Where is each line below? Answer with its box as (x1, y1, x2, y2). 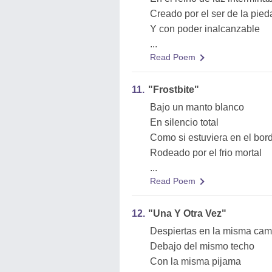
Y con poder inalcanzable (150, 24, 260, 34)
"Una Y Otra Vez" (148, 208, 226, 219)
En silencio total (150, 117, 219, 127)
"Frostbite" (148, 84, 199, 95)
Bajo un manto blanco (150, 102, 244, 112)
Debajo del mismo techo (150, 241, 254, 251)
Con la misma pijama (150, 256, 241, 267)
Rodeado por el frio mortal (150, 148, 262, 158)
